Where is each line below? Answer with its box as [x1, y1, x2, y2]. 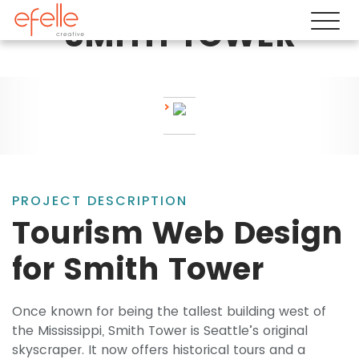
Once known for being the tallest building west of [12, 302, 326, 321]
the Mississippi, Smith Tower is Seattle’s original [12, 321, 308, 341]
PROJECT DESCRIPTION [12, 192, 188, 211]
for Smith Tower [12, 248, 264, 291]
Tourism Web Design [12, 212, 343, 255]
